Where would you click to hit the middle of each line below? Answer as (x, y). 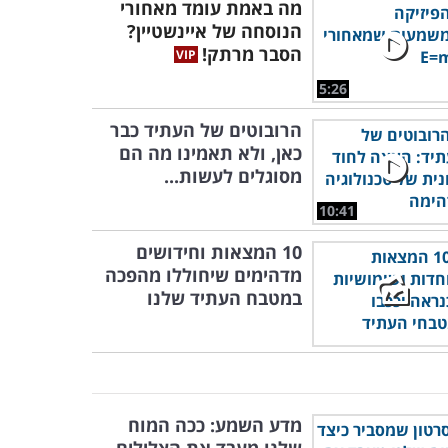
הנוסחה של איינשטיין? (214, 31)
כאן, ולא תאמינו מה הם (210, 153)
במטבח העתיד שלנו (224, 298)
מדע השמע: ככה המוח (215, 425)
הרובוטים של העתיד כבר (206, 130)
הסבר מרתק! (252, 54)
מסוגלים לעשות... (233, 176)
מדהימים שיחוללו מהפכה (203, 275)
